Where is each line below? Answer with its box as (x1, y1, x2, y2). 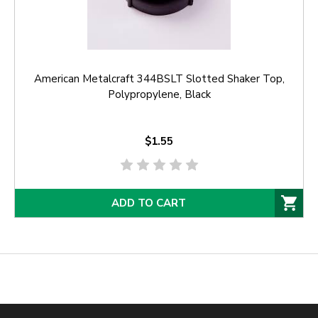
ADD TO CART (111, 196, 186, 210)
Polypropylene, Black (107, 87, 211, 102)
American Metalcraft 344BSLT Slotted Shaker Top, (33, 72, 285, 87)
